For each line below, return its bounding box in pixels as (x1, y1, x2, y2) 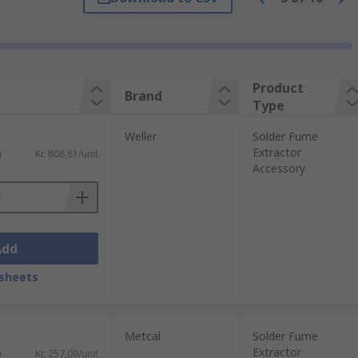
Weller (124, 129, 157, 144)
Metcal (124, 328, 161, 344)
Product (252, 79, 304, 97)
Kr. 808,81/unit (34, 147, 98, 161)
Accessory (252, 161, 305, 176)
